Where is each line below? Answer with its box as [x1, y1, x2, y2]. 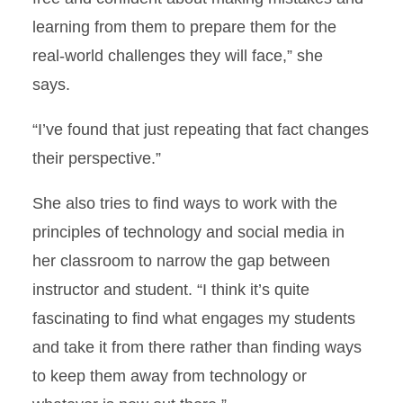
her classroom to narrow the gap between [32, 252, 330, 271]
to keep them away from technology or [32, 367, 307, 386]
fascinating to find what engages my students [32, 309, 355, 328]
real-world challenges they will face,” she [32, 47, 323, 66]
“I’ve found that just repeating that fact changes [32, 121, 369, 139]
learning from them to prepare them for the [32, 18, 336, 37]
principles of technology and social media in [32, 223, 345, 242]
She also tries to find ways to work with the [32, 194, 337, 213]
